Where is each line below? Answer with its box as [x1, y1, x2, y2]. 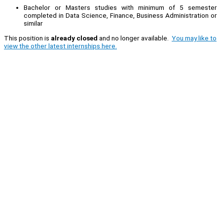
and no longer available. [98, 34, 172, 42]
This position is [4, 34, 51, 42]
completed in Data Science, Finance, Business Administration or [24, 11, 217, 19]
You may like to [172, 34, 217, 42]
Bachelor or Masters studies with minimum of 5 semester [24, 3, 217, 11]
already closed [51, 34, 98, 42]
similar [24, 19, 43, 27]
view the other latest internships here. [4, 41, 117, 50]
